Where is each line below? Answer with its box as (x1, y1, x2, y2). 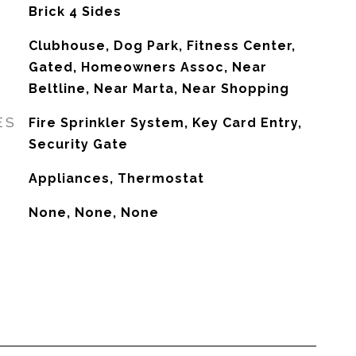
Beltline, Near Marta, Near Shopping (28, 81, 289, 96)
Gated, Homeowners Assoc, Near (28, 60, 267, 75)
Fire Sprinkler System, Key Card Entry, (28, 115, 302, 130)
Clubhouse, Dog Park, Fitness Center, (28, 38, 296, 53)
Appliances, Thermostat (28, 171, 204, 186)
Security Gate (28, 137, 128, 152)
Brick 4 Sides (28, 4, 122, 19)
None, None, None (28, 205, 159, 220)
